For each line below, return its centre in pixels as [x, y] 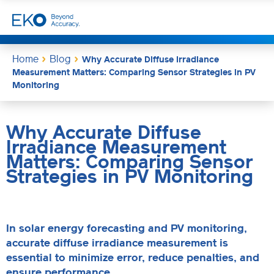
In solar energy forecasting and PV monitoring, [127, 228]
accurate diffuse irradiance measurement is [117, 243]
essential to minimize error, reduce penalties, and [133, 257]
